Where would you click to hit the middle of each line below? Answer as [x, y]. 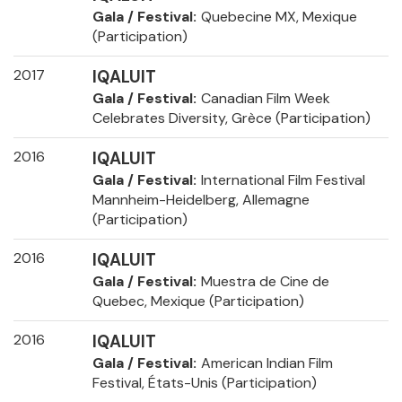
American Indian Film [267, 363]
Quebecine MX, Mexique [279, 17]
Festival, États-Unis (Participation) [204, 383]
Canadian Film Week [265, 99]
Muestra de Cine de [265, 282]
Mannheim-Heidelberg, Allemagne [201, 200]
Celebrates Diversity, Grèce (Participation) [231, 118]
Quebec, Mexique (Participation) [198, 301]
